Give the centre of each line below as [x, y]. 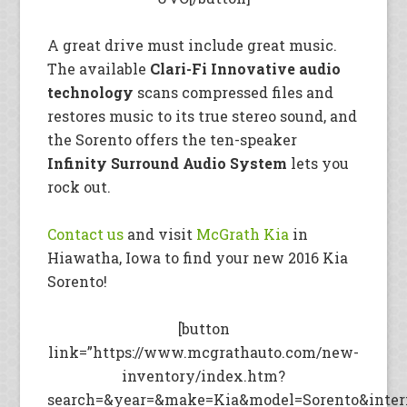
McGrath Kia [243, 234]
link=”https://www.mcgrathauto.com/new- [203, 352]
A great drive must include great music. [193, 45]
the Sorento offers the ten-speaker [173, 139]
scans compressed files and [234, 92]
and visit [160, 234]
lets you [318, 163]
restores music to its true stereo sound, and [203, 116]
